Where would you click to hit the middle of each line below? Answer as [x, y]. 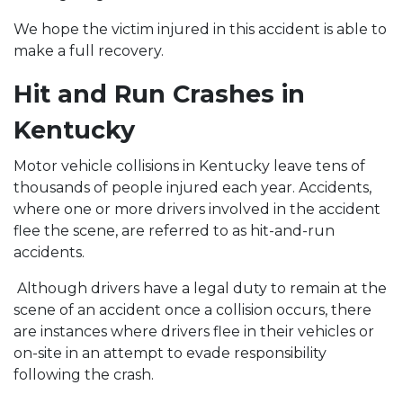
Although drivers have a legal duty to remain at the [200, 288]
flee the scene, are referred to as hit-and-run [174, 231]
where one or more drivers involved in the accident [197, 209]
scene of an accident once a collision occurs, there [193, 310]
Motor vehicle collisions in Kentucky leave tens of [189, 166]
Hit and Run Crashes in [159, 94]
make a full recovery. [90, 51]
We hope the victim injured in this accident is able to [200, 29]
